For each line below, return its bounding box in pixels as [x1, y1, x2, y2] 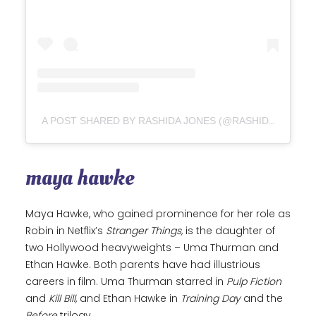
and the [241, 291, 283, 306]
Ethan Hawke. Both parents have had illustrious [25, 257, 260, 272]
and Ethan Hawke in [77, 291, 181, 306]
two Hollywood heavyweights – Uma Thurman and [25, 241, 279, 255]
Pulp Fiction [226, 274, 281, 289]
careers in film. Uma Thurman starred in [25, 274, 226, 289]
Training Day [181, 291, 241, 306]
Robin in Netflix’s [25, 224, 106, 238]
